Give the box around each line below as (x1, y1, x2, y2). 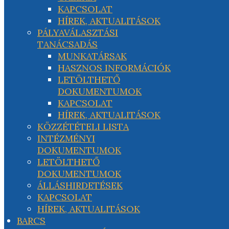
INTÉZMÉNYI (37, 132, 95, 144)
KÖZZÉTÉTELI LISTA (37, 121, 129, 132)
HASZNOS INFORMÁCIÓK (58, 62, 171, 74)
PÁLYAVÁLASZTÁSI (37, 27, 118, 38)
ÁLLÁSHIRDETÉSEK (37, 179, 123, 191)
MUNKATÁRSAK (58, 50, 127, 62)
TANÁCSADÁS (37, 38, 98, 50)
